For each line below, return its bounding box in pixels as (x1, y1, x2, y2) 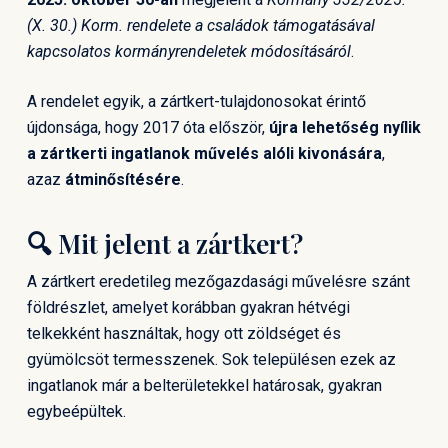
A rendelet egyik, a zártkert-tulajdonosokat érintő (26, 92, 366, 111)
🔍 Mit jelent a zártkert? (26, 226, 303, 261)
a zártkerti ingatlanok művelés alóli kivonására (26, 144, 382, 163)
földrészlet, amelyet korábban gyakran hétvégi (26, 298, 350, 317)
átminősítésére (64, 170, 181, 189)
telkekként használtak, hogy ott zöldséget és (26, 324, 341, 343)
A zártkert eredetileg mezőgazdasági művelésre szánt (26, 272, 410, 291)
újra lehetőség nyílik (268, 118, 421, 137)
